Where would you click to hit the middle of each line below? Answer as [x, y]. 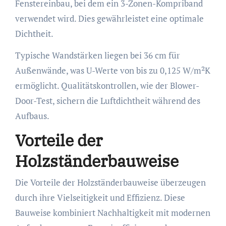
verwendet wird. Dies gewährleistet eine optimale [109, 19]
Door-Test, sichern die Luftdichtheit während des [107, 101]
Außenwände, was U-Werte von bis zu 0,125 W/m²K [112, 71]
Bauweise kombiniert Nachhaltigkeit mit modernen [112, 212]
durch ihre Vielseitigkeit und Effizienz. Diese [100, 197]
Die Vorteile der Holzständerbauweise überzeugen [110, 182]
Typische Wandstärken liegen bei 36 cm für [97, 55]
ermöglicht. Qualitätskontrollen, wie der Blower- [107, 86]
